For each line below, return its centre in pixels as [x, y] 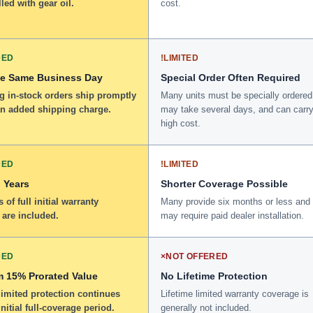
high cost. [181, 123]
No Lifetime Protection [214, 276]
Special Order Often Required [231, 77]
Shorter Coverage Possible [224, 183]
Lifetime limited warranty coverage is [235, 293]
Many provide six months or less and [235, 201]
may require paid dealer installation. [232, 215]
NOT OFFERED [197, 256]
